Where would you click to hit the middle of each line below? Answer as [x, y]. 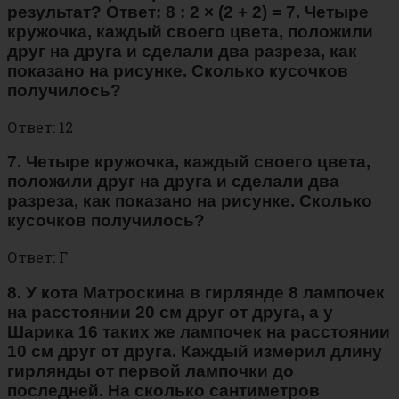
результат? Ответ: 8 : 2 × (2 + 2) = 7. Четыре [188, 12]
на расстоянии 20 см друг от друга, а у [170, 312]
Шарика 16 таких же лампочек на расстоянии [199, 331]
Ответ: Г [37, 257]
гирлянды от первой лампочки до [151, 370]
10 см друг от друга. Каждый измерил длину [195, 351]
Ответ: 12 [40, 126]
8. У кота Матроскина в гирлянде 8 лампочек [196, 292]
